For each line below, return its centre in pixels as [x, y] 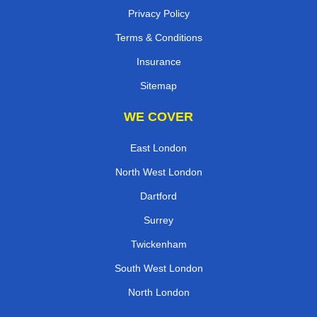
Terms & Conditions [158, 37]
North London [158, 292]
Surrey [158, 220]
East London [158, 148]
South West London [158, 268]
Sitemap [158, 85]
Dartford [158, 196]
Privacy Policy [158, 13]
